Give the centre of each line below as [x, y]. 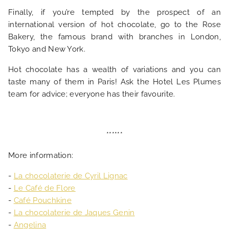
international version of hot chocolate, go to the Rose [114, 25]
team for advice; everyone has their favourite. [92, 94]
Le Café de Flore [44, 188]
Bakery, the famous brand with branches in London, [114, 37]
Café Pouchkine [43, 200]
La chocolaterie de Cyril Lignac [71, 176]
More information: [42, 155]
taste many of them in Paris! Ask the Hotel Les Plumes [114, 82]
